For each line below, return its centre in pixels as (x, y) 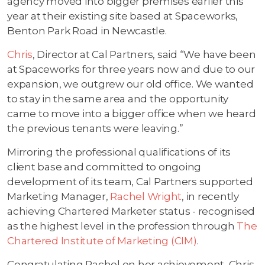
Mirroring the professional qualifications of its (119, 152)
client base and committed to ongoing (104, 167)
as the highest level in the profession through (122, 226)
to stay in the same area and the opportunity (118, 98)
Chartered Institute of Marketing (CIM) (102, 240)
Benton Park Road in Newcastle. (87, 30)
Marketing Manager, (59, 196)
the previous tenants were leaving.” (95, 128)
